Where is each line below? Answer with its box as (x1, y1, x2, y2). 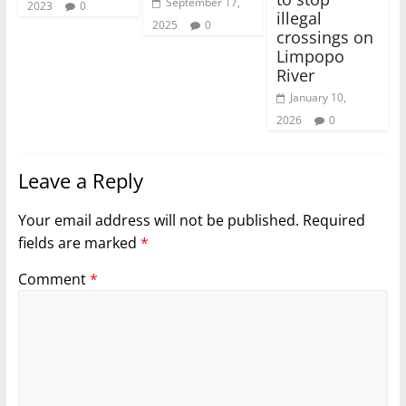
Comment (17, 269, 90, 290)
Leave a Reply (17, 167, 143, 195)
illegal (276, 7, 323, 30)
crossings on (276, 26, 374, 49)
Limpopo (276, 45, 345, 68)
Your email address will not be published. (17, 210, 299, 231)
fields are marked (17, 233, 140, 254)
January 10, (290, 90, 347, 106)
